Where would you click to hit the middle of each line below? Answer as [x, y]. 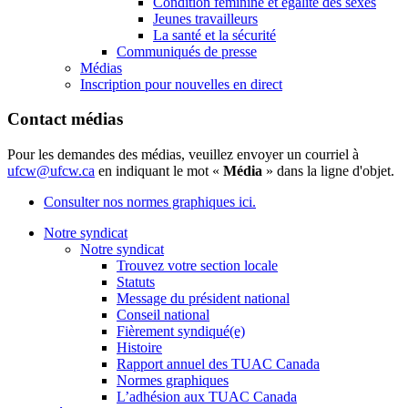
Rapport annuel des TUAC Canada [218, 364]
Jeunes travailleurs [205, 18]
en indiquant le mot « [159, 171]
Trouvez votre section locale [197, 266]
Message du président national [203, 299]
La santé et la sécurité [214, 35]
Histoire [139, 348]
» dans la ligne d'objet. [330, 171]
